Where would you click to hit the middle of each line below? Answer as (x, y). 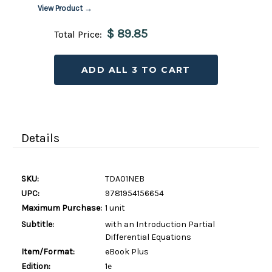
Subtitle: (38, 224)
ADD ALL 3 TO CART (136, 70)
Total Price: (78, 34)
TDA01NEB (124, 178)
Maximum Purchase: (62, 208)
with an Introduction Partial (160, 224)
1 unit (115, 208)
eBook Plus (127, 251)
